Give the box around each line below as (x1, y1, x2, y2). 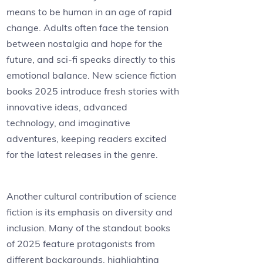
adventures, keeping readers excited (6, 133, 167, 145)
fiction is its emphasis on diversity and (6, 206, 173, 218)
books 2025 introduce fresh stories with (6, 85, 180, 97)
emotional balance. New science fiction (6, 69, 177, 82)
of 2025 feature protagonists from (6, 238, 156, 250)
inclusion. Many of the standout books (6, 222, 171, 234)
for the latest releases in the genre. (6, 149, 159, 161)
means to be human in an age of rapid (6, 6, 173, 18)
